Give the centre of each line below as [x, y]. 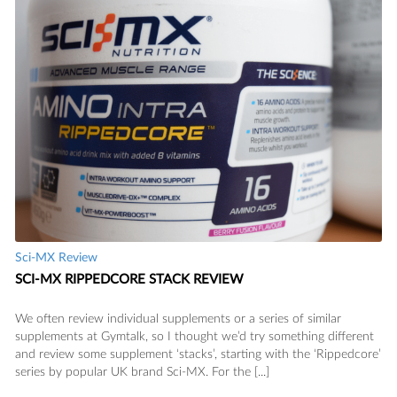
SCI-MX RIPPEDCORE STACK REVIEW [129, 279]
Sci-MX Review [56, 257]
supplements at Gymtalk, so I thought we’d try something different [195, 336]
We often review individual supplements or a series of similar [178, 319]
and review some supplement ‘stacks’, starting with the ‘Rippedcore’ [198, 354]
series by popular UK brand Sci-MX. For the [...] [142, 372]
